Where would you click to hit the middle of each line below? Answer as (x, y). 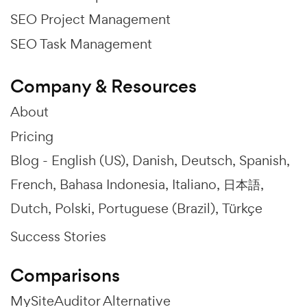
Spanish (263, 161)
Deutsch (207, 161)
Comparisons (65, 276)
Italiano (194, 185)
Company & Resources (103, 87)
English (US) (88, 161)
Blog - (31, 161)
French (32, 185)
